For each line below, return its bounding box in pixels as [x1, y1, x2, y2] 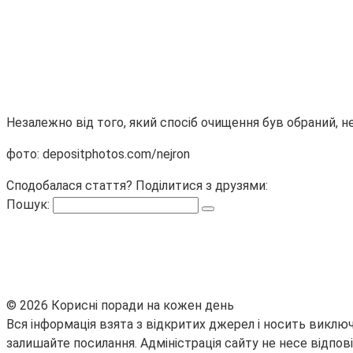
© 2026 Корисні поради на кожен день [6, 298, 234, 314]
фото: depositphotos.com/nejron [6, 147, 190, 162]
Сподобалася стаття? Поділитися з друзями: [6, 178, 268, 194]
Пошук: [6, 197, 53, 213]
